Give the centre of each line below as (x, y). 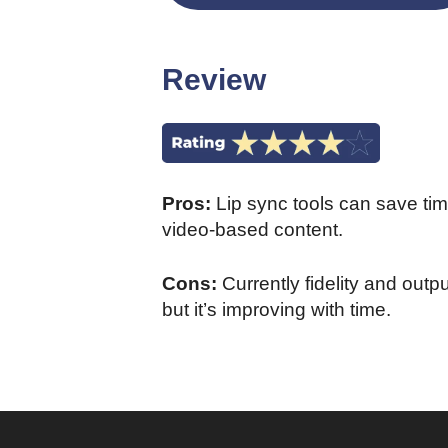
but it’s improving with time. (276, 309)
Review (214, 80)
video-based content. (252, 229)
